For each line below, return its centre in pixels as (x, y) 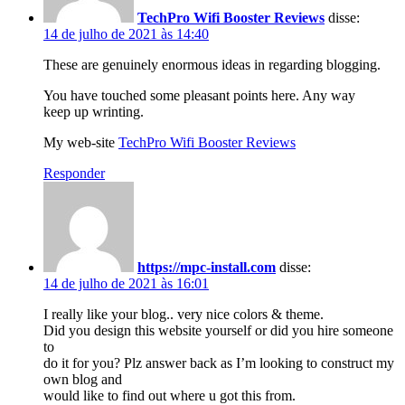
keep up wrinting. (94, 111)
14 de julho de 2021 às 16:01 (126, 283)
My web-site (81, 142)
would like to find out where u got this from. (170, 395)
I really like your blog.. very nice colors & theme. (184, 314)
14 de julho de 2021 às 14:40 (126, 33)
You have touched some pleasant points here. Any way (199, 95)
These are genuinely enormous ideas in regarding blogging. (212, 64)
